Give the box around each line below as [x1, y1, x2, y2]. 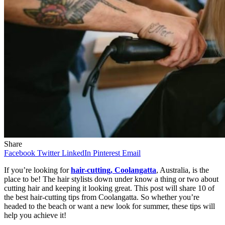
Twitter [37, 148, 60, 157]
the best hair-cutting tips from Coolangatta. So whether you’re [4, 192, 199, 201]
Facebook [4, 148, 35, 157]
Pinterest [93, 148, 120, 157]
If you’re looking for [4, 165, 71, 174]
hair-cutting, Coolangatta [71, 165, 156, 174]
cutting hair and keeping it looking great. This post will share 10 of [4, 183, 214, 192]
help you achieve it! [4, 210, 66, 219]
